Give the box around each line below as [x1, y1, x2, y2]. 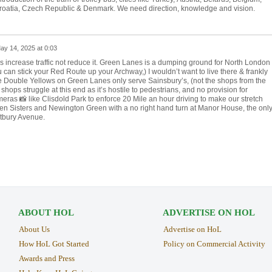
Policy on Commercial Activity [163, 239, 265, 249]
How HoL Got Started [18, 239, 89, 249]
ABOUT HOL [18, 208, 74, 218]
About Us [18, 225, 50, 234]
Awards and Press [18, 253, 75, 263]
